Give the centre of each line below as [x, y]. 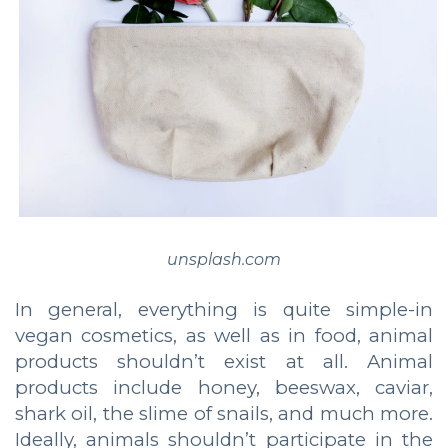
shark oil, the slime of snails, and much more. [224, 413]
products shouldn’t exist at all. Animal [224, 361]
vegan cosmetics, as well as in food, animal [224, 335]
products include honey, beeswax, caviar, [224, 387]
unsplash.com [224, 259]
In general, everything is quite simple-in [224, 309]
